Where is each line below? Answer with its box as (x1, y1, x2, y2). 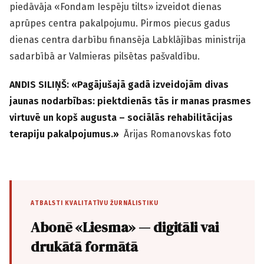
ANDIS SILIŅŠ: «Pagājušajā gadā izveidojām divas (9, 79, 229, 91)
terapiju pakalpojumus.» (9, 128, 124, 140)
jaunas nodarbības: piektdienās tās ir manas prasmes (9, 95, 251, 107)
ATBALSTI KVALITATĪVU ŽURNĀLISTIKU (31, 200, 159, 207)
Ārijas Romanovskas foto (124, 128, 231, 140)
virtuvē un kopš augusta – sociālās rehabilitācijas (9, 112, 233, 124)
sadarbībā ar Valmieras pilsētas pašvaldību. (9, 51, 202, 62)
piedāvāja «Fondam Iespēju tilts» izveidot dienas (9, 1, 222, 13)
